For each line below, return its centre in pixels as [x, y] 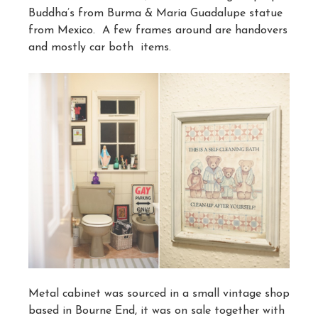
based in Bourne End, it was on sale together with [157, 311]
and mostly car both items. [100, 47]
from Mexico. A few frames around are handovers [158, 30]
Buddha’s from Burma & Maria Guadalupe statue [155, 13]
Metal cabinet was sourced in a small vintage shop [159, 294]
